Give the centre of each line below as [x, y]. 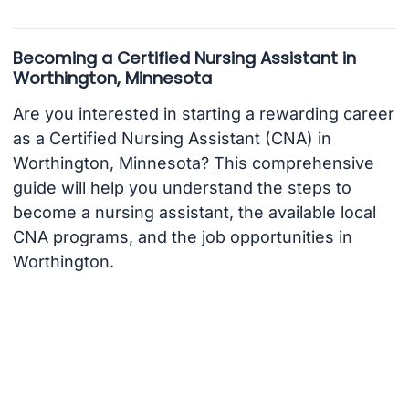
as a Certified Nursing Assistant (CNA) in [172, 138]
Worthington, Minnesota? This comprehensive [193, 163]
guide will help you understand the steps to [182, 187]
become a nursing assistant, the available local [194, 212]
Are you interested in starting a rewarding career [203, 113]
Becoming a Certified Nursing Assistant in [184, 58]
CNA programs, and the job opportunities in [182, 236]
